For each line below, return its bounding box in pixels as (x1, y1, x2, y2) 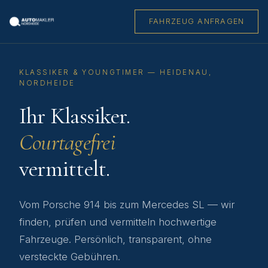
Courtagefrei (19, 129, 115, 156)
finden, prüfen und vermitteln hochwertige (19, 216, 217, 228)
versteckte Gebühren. (19, 251, 120, 263)
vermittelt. (19, 155, 110, 182)
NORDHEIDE (19, 79, 75, 87)
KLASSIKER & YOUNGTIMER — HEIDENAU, (19, 68, 212, 77)
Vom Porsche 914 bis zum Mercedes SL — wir (19, 199, 234, 211)
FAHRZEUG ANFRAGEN (148, 16, 245, 26)
